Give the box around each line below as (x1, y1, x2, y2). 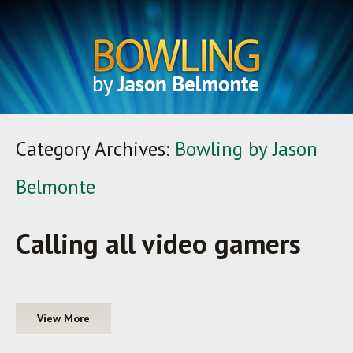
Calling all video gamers (16, 225, 301, 262)
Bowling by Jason (175, 136, 318, 162)
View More (37, 311, 90, 325)
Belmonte (16, 174, 95, 199)
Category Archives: (16, 136, 175, 162)
